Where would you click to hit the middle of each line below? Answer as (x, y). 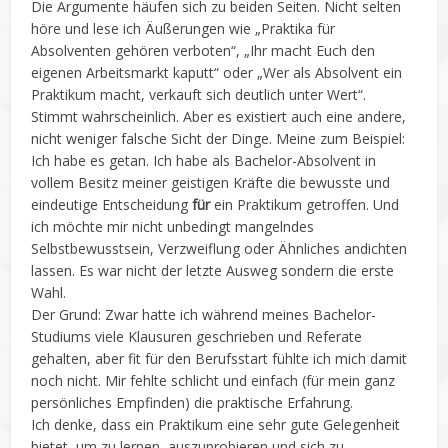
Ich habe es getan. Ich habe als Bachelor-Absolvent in (204, 160)
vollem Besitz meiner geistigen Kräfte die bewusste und (211, 182)
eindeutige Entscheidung (112, 204)
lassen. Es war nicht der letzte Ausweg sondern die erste (213, 270)
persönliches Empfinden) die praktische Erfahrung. (192, 402)
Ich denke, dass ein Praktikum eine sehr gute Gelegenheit (216, 424)
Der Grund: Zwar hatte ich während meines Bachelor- (204, 314)
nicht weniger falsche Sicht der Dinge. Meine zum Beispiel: (218, 138)
